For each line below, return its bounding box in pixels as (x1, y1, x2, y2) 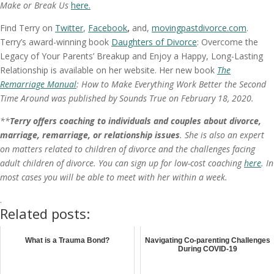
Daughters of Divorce (111, 35, 197, 48)
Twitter (55, 21, 83, 34)
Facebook (88, 21, 127, 34)
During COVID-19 (177, 244, 237, 253)
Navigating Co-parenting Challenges (144, 235, 270, 245)
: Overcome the (197, 35, 258, 48)
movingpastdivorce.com (152, 21, 246, 34)
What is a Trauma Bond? (25, 235, 109, 245)
